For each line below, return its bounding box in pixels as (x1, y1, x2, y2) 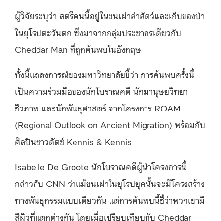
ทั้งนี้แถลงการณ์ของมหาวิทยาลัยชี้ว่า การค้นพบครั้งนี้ (15, 68, 194, 80)
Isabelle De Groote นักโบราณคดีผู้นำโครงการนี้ (15, 160, 186, 172)
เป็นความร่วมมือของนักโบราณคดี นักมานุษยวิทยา (15, 85, 188, 97)
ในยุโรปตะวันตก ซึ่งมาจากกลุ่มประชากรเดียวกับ (15, 26, 181, 38)
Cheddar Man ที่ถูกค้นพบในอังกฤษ (15, 43, 141, 55)
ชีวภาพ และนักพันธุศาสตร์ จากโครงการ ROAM (15, 102, 181, 113)
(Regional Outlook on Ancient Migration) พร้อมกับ (15, 118, 205, 130)
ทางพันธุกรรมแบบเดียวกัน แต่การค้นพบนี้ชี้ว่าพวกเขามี (15, 194, 205, 206)
